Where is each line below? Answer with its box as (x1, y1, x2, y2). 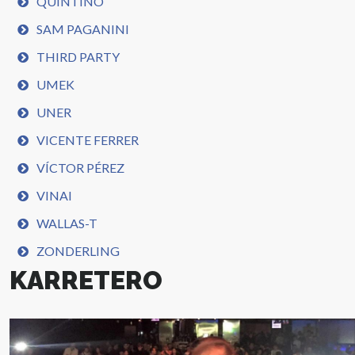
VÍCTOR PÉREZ (36, 160, 125, 175)
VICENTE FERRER (36, 132, 139, 147)
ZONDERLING (36, 243, 120, 258)
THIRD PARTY (36, 49, 120, 64)
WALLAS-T (36, 216, 98, 231)
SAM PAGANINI (36, 21, 130, 36)
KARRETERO (10, 265, 163, 295)
